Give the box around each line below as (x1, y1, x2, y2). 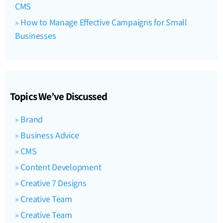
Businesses (15, 29, 56, 42)
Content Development (20, 161, 102, 174)
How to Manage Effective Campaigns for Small (20, 16, 187, 29)
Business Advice (20, 129, 79, 142)
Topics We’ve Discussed (10, 89, 107, 103)
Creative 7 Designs (20, 177, 87, 190)
